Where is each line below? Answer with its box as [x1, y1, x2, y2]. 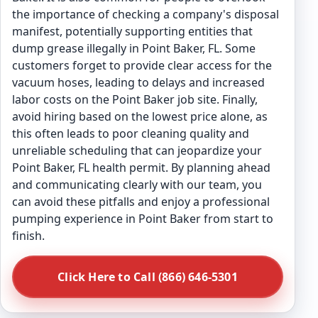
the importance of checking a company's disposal [12, 6, 279, 22]
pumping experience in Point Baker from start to [12, 211, 273, 226]
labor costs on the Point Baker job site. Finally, [12, 92, 258, 107]
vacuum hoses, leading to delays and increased [12, 75, 265, 90]
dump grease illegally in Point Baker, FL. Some [12, 40, 256, 56]
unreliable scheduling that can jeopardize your [12, 143, 262, 158]
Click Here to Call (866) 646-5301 [57, 269, 238, 285]
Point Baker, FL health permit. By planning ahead [12, 160, 270, 175]
